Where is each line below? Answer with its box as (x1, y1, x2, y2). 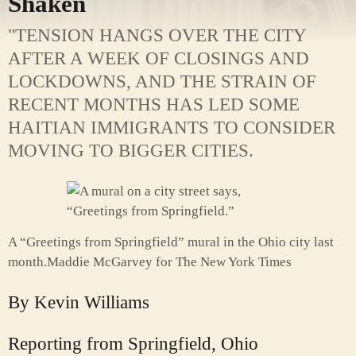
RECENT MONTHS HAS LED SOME (8, 94, 300, 115)
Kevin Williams (34, 292, 149, 313)
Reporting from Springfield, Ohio (8, 334, 258, 354)
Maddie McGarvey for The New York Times (47, 254, 292, 270)
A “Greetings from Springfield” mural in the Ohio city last (8, 234, 334, 250)
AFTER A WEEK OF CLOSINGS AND (8, 48, 309, 69)
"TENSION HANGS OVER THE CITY (8, 25, 306, 46)
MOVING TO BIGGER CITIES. (8, 140, 253, 161)
